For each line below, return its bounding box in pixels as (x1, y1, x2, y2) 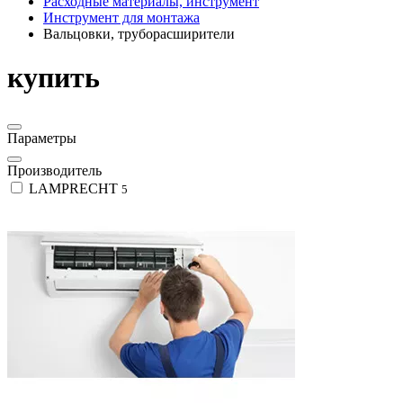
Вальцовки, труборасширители (43, 26, 235, 41)
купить (7, 61, 100, 94)
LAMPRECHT (25, 180, 121, 196)
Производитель (7, 162, 102, 178)
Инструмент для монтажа (43, 10, 200, 25)
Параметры (7, 130, 76, 146)
